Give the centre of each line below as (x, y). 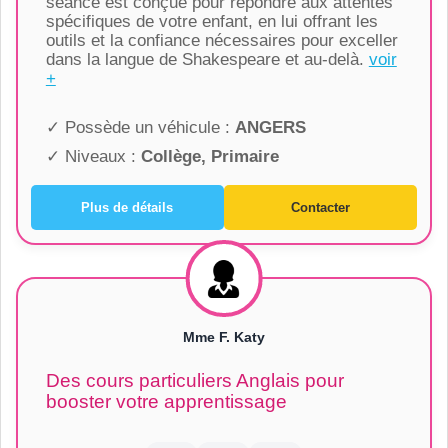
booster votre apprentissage (166, 401)
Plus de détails (127, 207)
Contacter (321, 207)
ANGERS (270, 127)
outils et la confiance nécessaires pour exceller (221, 40)
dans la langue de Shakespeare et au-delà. (207, 59)
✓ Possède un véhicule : (140, 127)
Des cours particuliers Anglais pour (194, 380)
